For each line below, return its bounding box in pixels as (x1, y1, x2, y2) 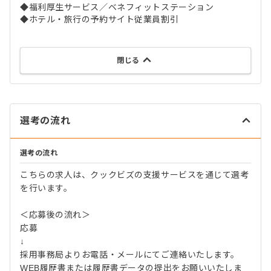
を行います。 (20, 183, 73, 194)
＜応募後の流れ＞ (20, 210, 91, 220)
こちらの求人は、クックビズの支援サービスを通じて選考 (20, 170, 249, 180)
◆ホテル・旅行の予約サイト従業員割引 (20, 15, 179, 25)
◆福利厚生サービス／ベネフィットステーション (20, 2, 214, 13)
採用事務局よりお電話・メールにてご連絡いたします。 (20, 250, 240, 260)
